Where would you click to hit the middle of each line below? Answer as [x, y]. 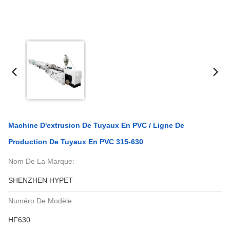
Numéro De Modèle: [41, 201]
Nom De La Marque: [41, 161]
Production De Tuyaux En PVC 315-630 [76, 142]
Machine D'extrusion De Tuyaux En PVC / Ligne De [96, 125]
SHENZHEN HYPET [41, 180]
